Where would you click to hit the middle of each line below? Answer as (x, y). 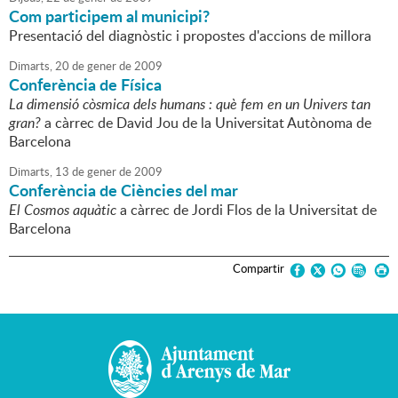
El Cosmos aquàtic (63, 210)
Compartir (259, 269)
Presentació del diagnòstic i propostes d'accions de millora (190, 36)
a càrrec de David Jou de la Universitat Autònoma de (206, 123)
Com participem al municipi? (109, 16)
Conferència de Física (85, 85)
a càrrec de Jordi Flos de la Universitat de (247, 210)
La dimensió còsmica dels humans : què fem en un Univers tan (190, 104)
